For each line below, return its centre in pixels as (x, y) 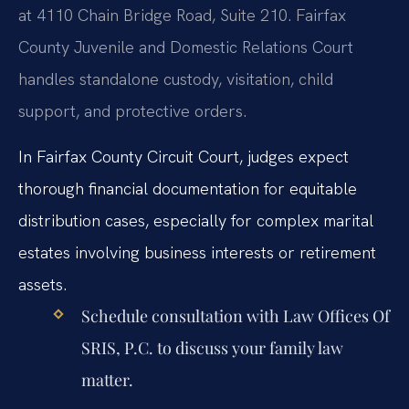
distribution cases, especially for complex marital (196, 220)
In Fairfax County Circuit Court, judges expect (184, 156)
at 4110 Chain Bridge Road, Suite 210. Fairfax (182, 16)
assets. (42, 284)
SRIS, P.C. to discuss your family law (212, 347)
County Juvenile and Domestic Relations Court (186, 47)
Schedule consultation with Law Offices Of (235, 315)
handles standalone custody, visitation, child (176, 79)
